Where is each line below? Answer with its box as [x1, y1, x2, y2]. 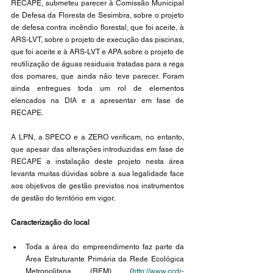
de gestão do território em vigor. [11, 194, 116, 202]
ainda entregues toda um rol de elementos [11, 84, 184, 93]
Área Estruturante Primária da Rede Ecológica [26, 255, 184, 263]
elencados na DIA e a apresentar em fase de [11, 96, 184, 105]
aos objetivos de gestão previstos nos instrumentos [11, 182, 184, 190]
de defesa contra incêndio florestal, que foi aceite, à [11, 23, 184, 32]
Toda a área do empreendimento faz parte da [26, 243, 184, 251]
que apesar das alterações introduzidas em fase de [11, 145, 184, 154]
